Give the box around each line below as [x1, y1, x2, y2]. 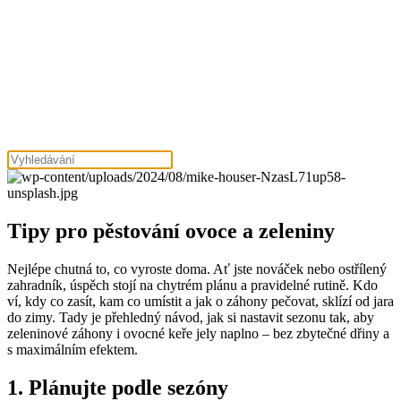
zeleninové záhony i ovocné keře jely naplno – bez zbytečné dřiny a [7, 325, 389, 341]
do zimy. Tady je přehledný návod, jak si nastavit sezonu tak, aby [7, 309, 374, 325]
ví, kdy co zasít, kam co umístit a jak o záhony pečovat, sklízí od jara [7, 293, 394, 309]
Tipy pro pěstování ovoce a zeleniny [7, 218, 335, 243]
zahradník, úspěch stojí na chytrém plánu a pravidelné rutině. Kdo [7, 277, 378, 293]
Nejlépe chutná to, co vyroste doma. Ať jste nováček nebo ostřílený [7, 260, 387, 277]
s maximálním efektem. [7, 341, 138, 357]
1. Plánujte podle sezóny [7, 375, 228, 399]
